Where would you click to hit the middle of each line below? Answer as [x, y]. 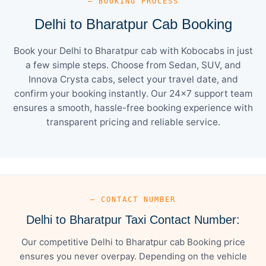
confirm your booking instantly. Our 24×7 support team [133, 93]
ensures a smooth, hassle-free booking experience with [133, 107]
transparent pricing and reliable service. [133, 122]
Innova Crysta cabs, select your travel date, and [133, 79]
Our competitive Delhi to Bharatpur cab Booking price [133, 242]
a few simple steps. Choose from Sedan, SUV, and [133, 65]
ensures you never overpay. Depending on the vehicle [133, 256]
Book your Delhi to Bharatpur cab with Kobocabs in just [133, 50]
